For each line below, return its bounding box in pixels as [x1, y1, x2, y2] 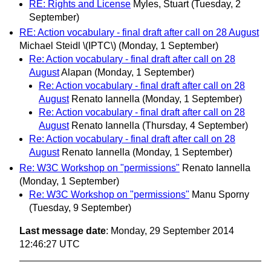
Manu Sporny [192, 189, 249, 200]
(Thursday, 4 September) [142, 120, 248, 131]
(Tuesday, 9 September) [29, 202, 131, 213]
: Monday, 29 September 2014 [106, 225, 234, 236]
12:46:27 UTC [19, 238, 80, 249]
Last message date [19, 225, 106, 236]
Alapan [61, 67, 92, 78]
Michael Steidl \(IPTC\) [19, 41, 116, 51]
